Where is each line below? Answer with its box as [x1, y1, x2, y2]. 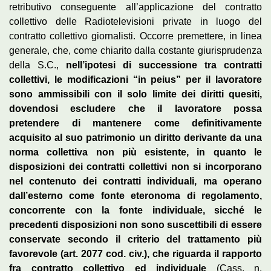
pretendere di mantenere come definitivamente [9, 117, 262, 128]
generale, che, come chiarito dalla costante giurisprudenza [9, 45, 262, 56]
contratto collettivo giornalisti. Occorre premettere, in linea [9, 30, 262, 41]
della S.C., [9, 59, 66, 70]
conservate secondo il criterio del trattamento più [9, 233, 262, 244]
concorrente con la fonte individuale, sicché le [9, 204, 262, 215]
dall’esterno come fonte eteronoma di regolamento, [9, 190, 262, 201]
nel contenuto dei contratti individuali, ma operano [9, 175, 262, 186]
